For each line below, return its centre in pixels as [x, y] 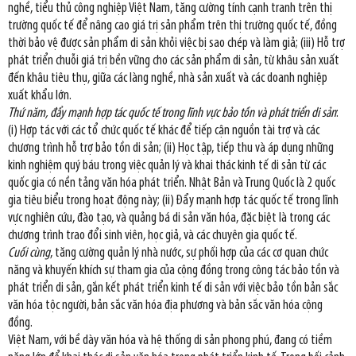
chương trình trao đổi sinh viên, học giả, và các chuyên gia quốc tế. [153, 235]
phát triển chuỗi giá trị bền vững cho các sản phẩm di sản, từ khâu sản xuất [174, 60]
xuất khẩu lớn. [40, 95]
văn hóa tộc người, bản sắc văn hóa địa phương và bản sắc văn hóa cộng [165, 305]
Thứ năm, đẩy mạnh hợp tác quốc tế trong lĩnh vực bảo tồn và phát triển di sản [172, 113]
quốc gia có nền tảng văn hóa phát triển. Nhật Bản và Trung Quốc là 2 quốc [172, 183]
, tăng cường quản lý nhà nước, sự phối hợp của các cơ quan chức [189, 253]
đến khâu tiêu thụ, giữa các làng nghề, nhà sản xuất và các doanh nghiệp [168, 78]
